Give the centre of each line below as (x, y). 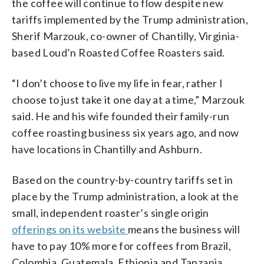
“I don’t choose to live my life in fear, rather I (118, 83)
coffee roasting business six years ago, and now (126, 132)
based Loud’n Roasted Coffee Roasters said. (118, 52)
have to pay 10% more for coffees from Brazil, (121, 245)
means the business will (184, 229)
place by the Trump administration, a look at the (126, 196)
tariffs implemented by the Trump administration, (130, 19)
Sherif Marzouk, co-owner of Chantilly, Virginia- (126, 36)
